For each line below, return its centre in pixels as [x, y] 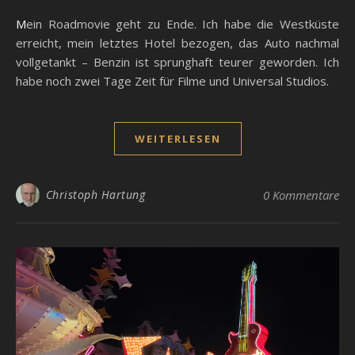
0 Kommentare [301, 195]
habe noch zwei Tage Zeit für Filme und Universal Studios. [172, 81]
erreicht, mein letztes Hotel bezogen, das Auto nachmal [177, 43]
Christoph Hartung [95, 195]
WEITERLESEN [177, 139]
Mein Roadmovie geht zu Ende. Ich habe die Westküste [21, 24]
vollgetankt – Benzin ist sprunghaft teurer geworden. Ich [177, 62]
